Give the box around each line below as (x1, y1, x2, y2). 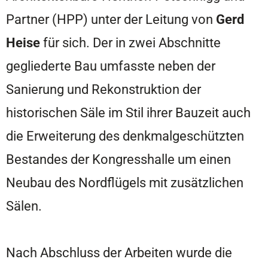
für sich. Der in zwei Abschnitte (40, 35, 221, 51)
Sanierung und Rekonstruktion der (6, 81, 201, 98)
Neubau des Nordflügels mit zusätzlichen (6, 175, 243, 191)
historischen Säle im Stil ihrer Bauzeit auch (6, 105, 251, 121)
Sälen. (6, 198, 42, 214)
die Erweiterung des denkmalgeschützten (6, 128, 244, 144)
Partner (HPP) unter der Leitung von (6, 11, 216, 28)
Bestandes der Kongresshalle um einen (6, 151, 231, 167)
